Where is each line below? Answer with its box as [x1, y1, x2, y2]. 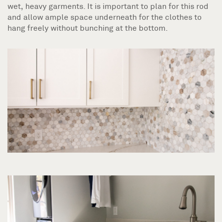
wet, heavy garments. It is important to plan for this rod [7, 1, 209, 11]
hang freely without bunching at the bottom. [7, 23, 168, 33]
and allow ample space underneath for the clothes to [7, 12, 202, 22]
